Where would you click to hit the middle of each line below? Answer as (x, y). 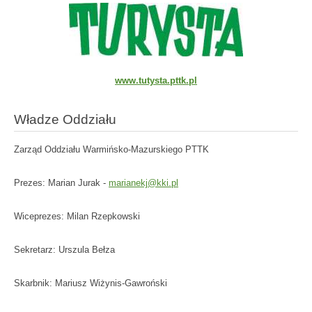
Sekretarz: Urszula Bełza (64, 249)
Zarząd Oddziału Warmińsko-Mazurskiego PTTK (111, 149)
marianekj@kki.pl (143, 182)
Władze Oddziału (65, 119)
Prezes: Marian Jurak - (61, 182)
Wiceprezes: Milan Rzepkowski (77, 216)
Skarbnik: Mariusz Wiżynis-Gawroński (91, 283)
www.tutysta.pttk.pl (156, 80)
